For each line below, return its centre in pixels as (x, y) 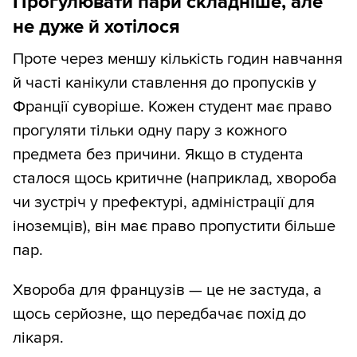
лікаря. (38, 338)
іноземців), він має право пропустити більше (174, 227)
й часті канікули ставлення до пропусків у (165, 83)
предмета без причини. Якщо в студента (158, 155)
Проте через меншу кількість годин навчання (178, 59)
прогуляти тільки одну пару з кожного (150, 131)
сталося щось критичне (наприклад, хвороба (175, 179)
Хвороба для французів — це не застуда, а (167, 290)
